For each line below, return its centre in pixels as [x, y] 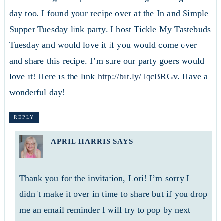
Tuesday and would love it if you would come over [103, 45]
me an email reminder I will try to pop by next [105, 210]
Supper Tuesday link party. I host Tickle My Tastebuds [110, 29]
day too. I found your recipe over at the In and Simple [109, 14]
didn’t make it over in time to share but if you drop [113, 194]
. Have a [192, 77]
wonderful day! [37, 92]
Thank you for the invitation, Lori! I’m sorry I [104, 178]
